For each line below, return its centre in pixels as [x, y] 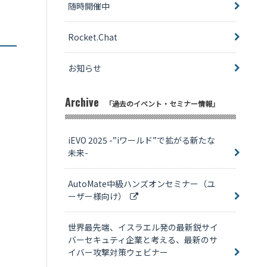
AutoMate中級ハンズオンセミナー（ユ [141, 184]
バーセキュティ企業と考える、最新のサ [142, 240]
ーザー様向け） [99, 196]
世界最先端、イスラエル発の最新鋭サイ [143, 227]
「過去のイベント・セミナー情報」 [162, 103]
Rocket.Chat [92, 37]
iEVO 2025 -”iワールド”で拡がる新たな [141, 140]
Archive [82, 102]
